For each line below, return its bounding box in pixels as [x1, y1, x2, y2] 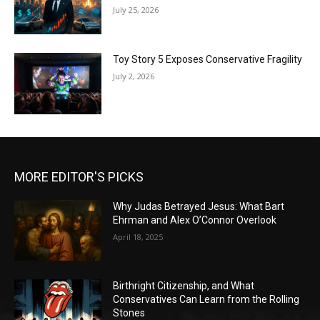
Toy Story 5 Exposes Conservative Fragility [113, 54, 303, 66]
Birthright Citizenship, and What [113, 280, 255, 292]
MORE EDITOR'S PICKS [14, 169, 144, 184]
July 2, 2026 [113, 71, 155, 82]
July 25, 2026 [113, 4, 159, 16]
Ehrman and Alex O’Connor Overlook [113, 214, 277, 226]
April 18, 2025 [113, 231, 164, 242]
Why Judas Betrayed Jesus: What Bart [113, 200, 285, 212]
